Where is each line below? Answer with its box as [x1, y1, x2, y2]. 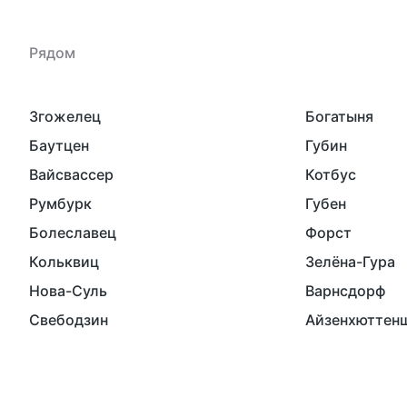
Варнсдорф [305, 282, 385, 301]
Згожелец [29, 107, 101, 126]
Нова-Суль [29, 282, 107, 301]
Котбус [305, 165, 356, 184]
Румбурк [29, 194, 92, 213]
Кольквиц [29, 253, 99, 272]
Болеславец [29, 223, 116, 243]
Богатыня [305, 107, 373, 126]
